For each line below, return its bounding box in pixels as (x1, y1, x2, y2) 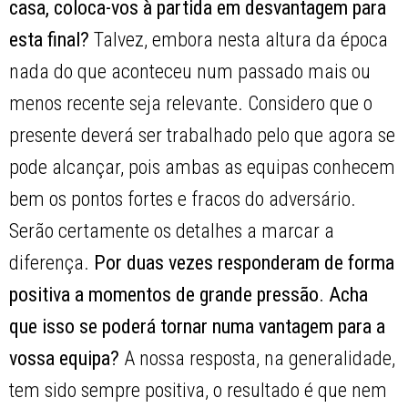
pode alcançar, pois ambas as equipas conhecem (9, 156, 396, 179)
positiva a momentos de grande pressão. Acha (9, 283, 369, 307)
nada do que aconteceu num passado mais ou (9, 60, 372, 84)
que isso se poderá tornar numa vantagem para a (9, 315, 386, 339)
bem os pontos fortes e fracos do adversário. (9, 188, 357, 211)
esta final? (9, 28, 90, 52)
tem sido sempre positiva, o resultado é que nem (9, 379, 388, 403)
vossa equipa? (9, 347, 120, 371)
